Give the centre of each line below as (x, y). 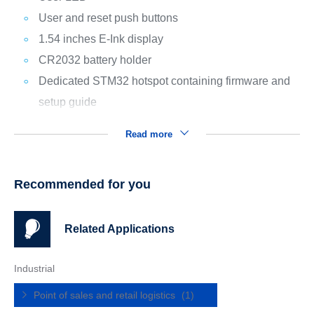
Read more (150, 135)
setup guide (67, 102)
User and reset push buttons (108, 18)
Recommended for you (82, 185)
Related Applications (119, 229)
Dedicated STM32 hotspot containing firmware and (164, 81)
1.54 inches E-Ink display (101, 39)
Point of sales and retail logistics (105, 295)
